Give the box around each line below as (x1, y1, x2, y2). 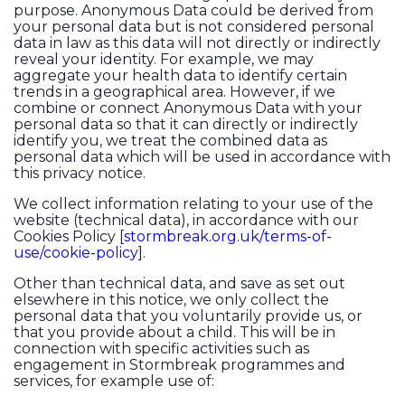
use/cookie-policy (14, 244, 138, 262)
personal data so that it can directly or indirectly (14, 116, 358, 134)
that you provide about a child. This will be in (14, 324, 335, 342)
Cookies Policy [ (14, 228, 124, 246)
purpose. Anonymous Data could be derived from (14, 2, 373, 20)
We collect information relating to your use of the (14, 195, 373, 213)
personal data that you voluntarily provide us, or (14, 307, 363, 325)
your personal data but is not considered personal (14, 18, 374, 36)
